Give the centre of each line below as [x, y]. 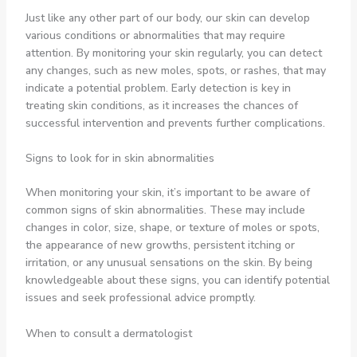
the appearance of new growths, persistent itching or [160, 245]
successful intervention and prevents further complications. [175, 124]
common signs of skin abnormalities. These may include [165, 210]
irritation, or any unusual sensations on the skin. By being [169, 263]
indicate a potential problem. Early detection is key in [158, 88]
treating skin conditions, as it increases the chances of [161, 106]
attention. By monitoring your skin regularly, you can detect [173, 53]
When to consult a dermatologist [108, 333]
